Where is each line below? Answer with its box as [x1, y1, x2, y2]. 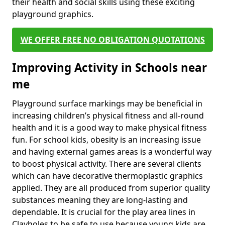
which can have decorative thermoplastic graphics [12, 170, 203, 181]
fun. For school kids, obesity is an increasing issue [12, 134, 201, 145]
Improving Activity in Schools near [12, 60, 207, 75]
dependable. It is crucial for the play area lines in [12, 206, 195, 217]
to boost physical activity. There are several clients [12, 158, 201, 169]
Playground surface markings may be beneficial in [12, 98, 202, 109]
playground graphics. [12, 9, 93, 20]
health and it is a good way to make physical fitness [12, 122, 207, 133]
